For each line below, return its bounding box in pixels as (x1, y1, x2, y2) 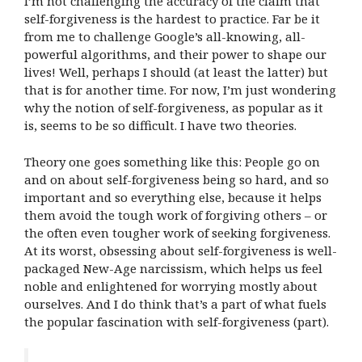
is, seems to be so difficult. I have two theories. (24, 117, 297, 134)
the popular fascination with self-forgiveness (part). (24, 313, 329, 330)
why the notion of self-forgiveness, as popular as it (24, 99, 323, 116)
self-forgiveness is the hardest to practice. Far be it (24, 11, 320, 27)
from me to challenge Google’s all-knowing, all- (24, 28, 305, 45)
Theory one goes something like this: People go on (24, 153, 320, 170)
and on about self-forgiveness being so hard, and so (24, 170, 329, 187)
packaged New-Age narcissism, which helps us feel (24, 259, 322, 276)
